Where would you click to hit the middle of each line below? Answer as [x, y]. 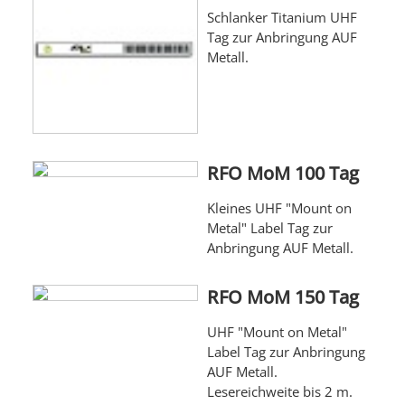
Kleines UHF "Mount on [279, 208]
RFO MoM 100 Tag [283, 174]
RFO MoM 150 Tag [283, 297]
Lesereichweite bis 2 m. [279, 392]
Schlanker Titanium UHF [282, 18]
